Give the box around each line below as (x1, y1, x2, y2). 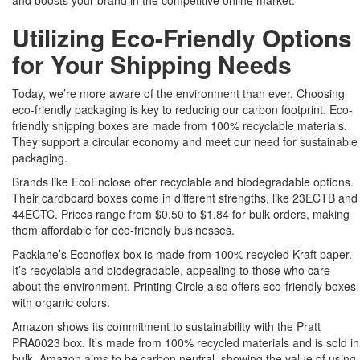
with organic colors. (12, 294, 110, 311)
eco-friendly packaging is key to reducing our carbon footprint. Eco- (12, 101, 353, 118)
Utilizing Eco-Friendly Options (12, 20, 352, 55)
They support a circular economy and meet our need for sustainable (12, 133, 358, 150)
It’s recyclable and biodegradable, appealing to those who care (12, 262, 330, 279)
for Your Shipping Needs (12, 47, 292, 82)
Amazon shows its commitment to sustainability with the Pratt (12, 318, 321, 335)
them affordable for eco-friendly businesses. (12, 222, 235, 239)
